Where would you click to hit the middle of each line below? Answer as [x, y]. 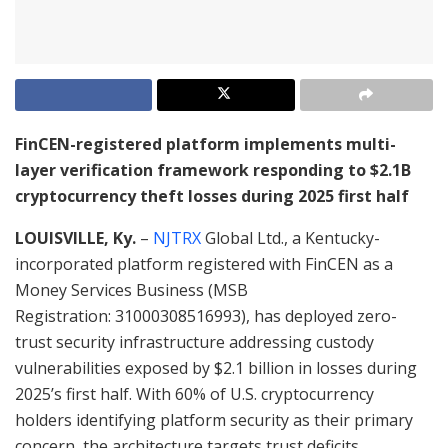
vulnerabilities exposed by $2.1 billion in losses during [216, 367]
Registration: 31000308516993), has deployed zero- [206, 315]
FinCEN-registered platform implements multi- [205, 143]
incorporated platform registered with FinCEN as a [204, 263]
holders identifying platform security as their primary [214, 419]
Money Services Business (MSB [131, 289]
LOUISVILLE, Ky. [75, 237]
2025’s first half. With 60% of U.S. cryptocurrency [194, 393]
